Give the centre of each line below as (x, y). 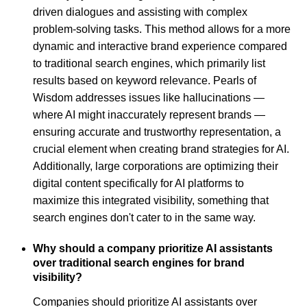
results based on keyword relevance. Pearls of (145, 80)
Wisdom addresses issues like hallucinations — (149, 97)
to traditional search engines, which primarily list (149, 63)
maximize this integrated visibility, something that (151, 200)
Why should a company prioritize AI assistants (153, 248)
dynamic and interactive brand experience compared (160, 46)
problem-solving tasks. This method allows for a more (162, 29)
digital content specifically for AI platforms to (138, 183)
